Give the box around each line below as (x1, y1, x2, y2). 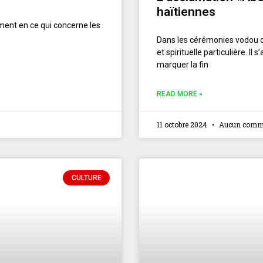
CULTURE (71, 173, 102, 182)
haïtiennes (157, 4, 215, 19)
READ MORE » (157, 89, 203, 98)
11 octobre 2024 (157, 119, 209, 129)
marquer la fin (157, 59, 208, 69)
